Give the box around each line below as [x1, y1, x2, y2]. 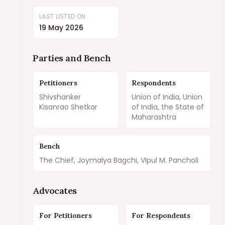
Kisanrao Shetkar [39, 102, 97, 112]
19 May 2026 [39, 23, 83, 33]
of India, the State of [131, 102, 204, 112]
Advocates [33, 185, 77, 196]
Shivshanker [39, 92, 81, 102]
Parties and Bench [33, 52, 111, 64]
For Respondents [131, 211, 190, 220]
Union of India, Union [131, 92, 202, 102]
